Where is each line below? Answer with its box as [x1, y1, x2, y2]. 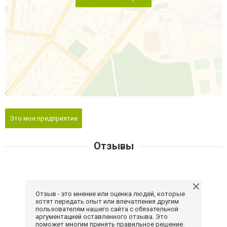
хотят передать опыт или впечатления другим [35, 197, 179, 205]
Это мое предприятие [10, 114, 78, 122]
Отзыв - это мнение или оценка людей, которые [35, 190, 185, 198]
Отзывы [93, 139, 134, 152]
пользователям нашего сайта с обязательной [35, 205, 178, 213]
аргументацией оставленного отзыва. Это [35, 212, 168, 220]
